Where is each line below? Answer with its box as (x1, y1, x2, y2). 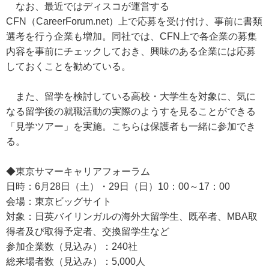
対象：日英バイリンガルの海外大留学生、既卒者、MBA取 (6, 211, 258, 222)
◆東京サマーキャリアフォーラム (6, 166, 150, 177)
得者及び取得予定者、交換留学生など (6, 226, 169, 237)
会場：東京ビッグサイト (6, 196, 112, 207)
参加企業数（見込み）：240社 (6, 241, 138, 252)
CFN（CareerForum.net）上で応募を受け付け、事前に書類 (6, 16, 262, 26)
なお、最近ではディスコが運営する (6, 1, 169, 11)
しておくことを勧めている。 (6, 61, 131, 71)
